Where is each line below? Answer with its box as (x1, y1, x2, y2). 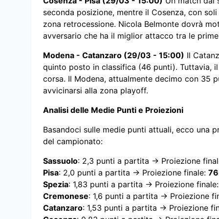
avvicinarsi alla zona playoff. (43, 86, 148, 96)
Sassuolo (43, 156, 78, 166)
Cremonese (43, 191, 88, 201)
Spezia (43, 179, 68, 190)
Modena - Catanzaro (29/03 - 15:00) (43, 50, 184, 61)
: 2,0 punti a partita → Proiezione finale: (59, 168, 208, 178)
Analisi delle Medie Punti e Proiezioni (43, 105, 183, 115)
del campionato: (43, 136, 103, 147)
